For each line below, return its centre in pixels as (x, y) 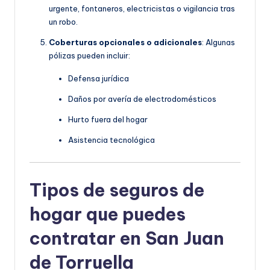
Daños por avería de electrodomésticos (142, 99)
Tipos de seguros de (117, 190)
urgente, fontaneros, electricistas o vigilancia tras (142, 9)
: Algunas (218, 42)
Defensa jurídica (99, 79)
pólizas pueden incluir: (89, 56)
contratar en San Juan (127, 238)
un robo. (63, 22)
